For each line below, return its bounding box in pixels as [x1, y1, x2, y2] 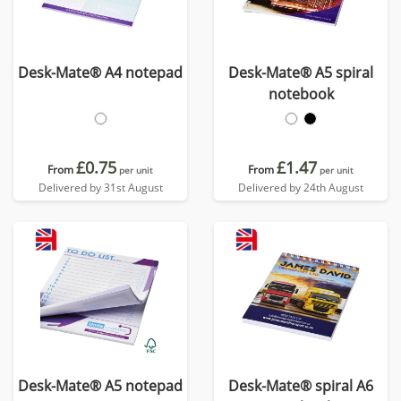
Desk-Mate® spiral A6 [228, 376, 373, 396]
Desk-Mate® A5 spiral [228, 63, 373, 82]
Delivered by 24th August [238, 180, 363, 195]
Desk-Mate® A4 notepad [18, 63, 183, 82]
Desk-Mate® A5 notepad [18, 376, 183, 396]
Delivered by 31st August [38, 180, 163, 195]
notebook [268, 84, 334, 104]
